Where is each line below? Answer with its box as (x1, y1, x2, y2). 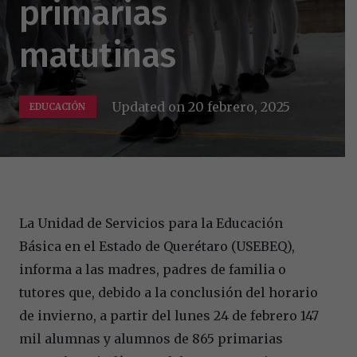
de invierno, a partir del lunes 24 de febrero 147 (19, 307, 319, 324)
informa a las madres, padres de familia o (19, 261, 286, 277)
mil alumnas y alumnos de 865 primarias (19, 330, 283, 347)
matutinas (19, 33, 175, 76)
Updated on (112, 98, 189, 115)
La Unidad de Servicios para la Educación (19, 214, 283, 231)
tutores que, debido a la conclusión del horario (19, 284, 318, 300)
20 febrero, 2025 (188, 98, 291, 115)
